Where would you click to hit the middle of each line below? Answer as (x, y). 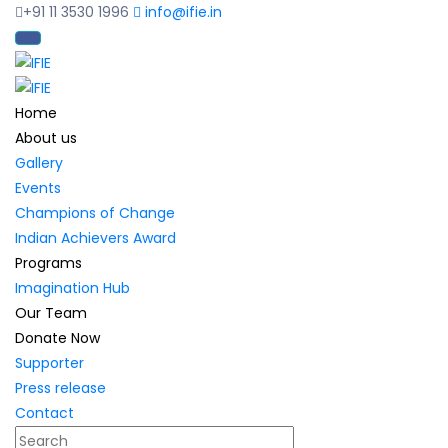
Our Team (51, 313)
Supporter (49, 363)
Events (38, 188)
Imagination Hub (72, 288)
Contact (44, 413)
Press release (60, 388)
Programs (48, 263)
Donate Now (57, 338)
